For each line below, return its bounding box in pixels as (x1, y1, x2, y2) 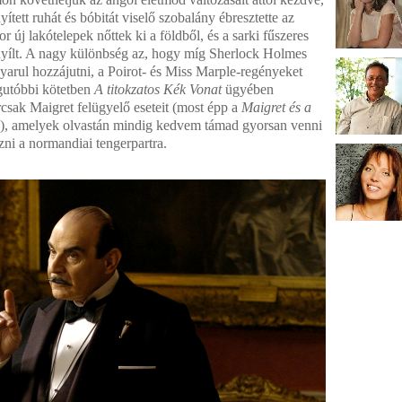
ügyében (222, 82, 274, 97)
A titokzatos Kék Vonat (94, 82, 222, 97)
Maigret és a (241, 100, 311, 115)
